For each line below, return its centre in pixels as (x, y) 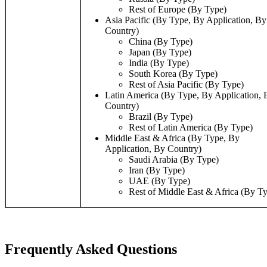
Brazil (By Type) (161, 117)
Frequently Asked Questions (91, 249)
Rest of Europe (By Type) (178, 10)
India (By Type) (159, 63)
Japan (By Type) (160, 52)
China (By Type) (161, 42)
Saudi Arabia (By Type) (174, 160)
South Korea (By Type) (173, 74)
